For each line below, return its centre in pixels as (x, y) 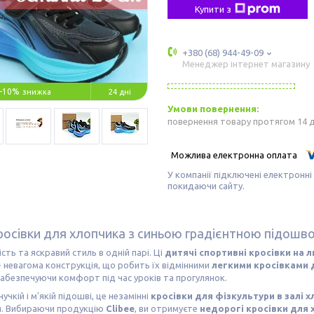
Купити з (213, 9)
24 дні (120, 92)
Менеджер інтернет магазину (246, 64)
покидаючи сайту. (206, 185)
